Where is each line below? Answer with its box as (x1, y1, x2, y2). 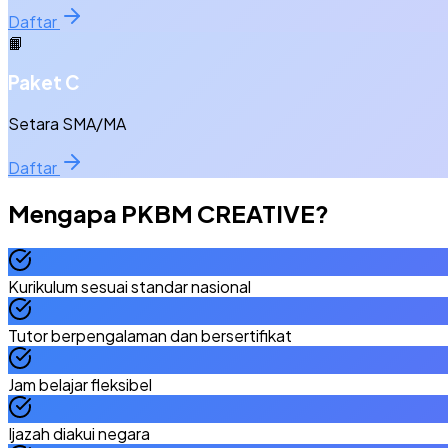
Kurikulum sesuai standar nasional (8, 275, 251, 297)
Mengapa (8, 197, 121, 228)
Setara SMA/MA (8, 112, 126, 134)
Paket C (8, 71, 80, 95)
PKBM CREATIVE (121, 197, 315, 228)
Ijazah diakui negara (8, 422, 150, 444)
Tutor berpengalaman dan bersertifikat (8, 324, 292, 346)
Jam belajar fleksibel (8, 373, 152, 395)
